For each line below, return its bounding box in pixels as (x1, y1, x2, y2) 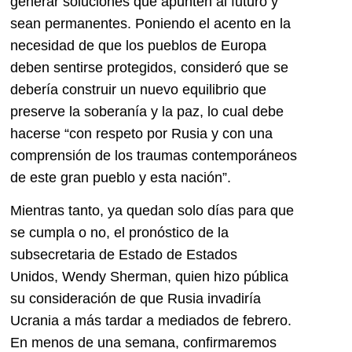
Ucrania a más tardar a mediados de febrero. (10, 312, 291, 328)
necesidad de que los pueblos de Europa (10, 37, 266, 53)
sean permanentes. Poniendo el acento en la (10, 15, 291, 31)
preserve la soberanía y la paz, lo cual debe (10, 103, 284, 119)
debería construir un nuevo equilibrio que (10, 81, 266, 97)
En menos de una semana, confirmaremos (10, 334, 277, 350)
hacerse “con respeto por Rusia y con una (10, 125, 273, 141)
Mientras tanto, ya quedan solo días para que (10, 202, 294, 218)
